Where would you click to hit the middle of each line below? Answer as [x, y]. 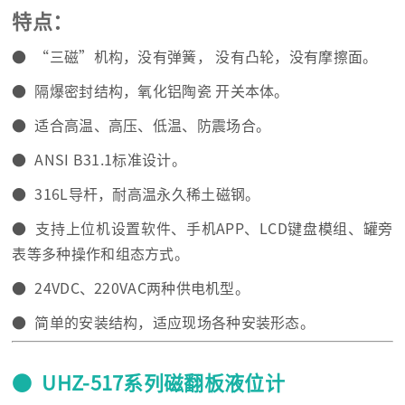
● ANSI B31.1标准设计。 [99, 160]
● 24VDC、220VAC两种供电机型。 [131, 288]
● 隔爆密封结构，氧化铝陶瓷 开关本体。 [151, 91]
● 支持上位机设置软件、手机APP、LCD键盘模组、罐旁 [202, 228]
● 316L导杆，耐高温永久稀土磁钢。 [136, 194]
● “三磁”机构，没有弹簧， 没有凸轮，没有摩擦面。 [195, 57]
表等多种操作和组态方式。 [101, 254]
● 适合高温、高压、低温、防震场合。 [141, 125]
